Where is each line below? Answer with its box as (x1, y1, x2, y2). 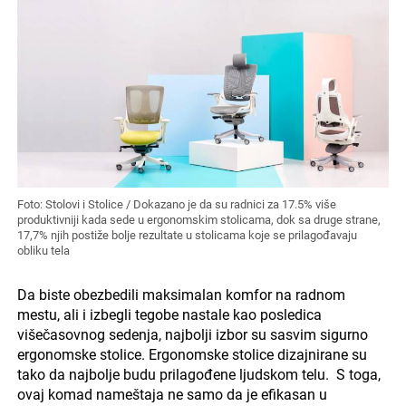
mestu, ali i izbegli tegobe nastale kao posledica (16, 306, 322, 324)
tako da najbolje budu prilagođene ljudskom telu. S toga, (16, 366, 381, 384)
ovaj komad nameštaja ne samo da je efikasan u (16, 386, 327, 404)
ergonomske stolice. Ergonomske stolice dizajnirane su (16, 346, 367, 364)
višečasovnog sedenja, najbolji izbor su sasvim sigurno (16, 326, 368, 344)
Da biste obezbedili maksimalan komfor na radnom (16, 286, 345, 304)
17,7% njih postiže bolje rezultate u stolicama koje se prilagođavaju (16, 228, 357, 243)
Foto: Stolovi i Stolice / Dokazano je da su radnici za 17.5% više (16, 198, 336, 212)
